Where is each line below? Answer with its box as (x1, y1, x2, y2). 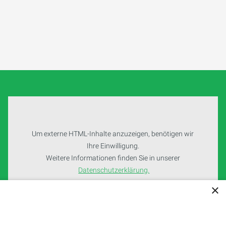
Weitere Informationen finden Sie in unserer (45, 153, 180, 162)
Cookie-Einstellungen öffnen (73, 193, 153, 201)
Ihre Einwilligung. (86, 141, 139, 150)
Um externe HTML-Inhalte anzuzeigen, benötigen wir (32, 129, 194, 138)
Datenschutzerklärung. (78, 165, 150, 175)
